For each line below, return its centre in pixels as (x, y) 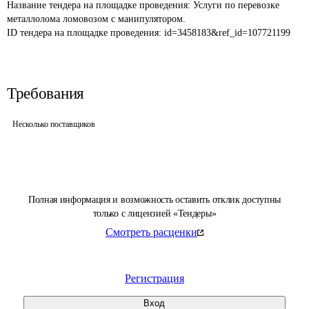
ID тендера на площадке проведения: (86, 33)
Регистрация (154, 278)
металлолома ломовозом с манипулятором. (96, 19)
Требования (46, 93)
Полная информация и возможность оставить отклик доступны (154, 200)
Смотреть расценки (151, 232)
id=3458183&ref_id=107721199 (227, 33)
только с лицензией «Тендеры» (154, 213)
